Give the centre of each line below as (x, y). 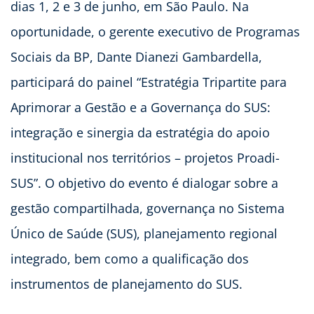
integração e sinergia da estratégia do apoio (140, 132)
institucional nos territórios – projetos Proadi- (145, 157)
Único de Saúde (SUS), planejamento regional (144, 233)
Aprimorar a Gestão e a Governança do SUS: (141, 107)
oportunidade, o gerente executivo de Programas (155, 31)
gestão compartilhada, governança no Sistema (148, 208)
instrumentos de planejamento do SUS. (127, 284)
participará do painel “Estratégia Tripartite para (149, 82)
